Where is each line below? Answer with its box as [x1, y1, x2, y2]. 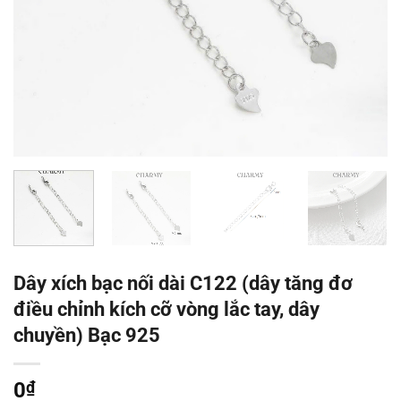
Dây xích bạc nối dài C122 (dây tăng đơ [13, 271, 353, 295]
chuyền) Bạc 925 [13, 323, 160, 347]
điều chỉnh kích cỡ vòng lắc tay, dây [13, 297, 320, 321]
